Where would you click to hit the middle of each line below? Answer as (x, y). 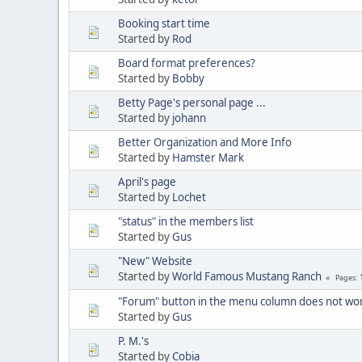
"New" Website (155, 261)
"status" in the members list (186, 221)
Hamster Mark (208, 157)
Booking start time (164, 23)
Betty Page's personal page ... (192, 102)
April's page (147, 181)
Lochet (189, 197)
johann (189, 118)
